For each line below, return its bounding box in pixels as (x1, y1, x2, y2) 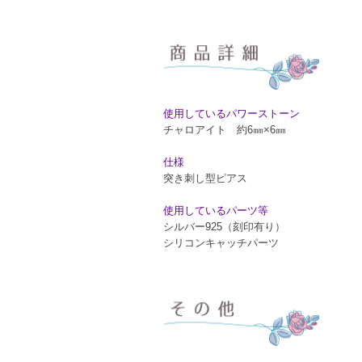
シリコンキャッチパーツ (163, 236, 279, 249)
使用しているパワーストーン (163, 107, 300, 120)
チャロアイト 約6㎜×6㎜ (163, 123, 286, 136)
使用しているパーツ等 (163, 204, 268, 217)
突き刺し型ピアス (163, 171, 247, 184)
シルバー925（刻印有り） (163, 220, 285, 233)
